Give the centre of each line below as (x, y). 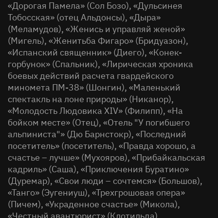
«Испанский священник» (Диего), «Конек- (95, 52)
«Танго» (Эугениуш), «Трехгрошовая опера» (96, 192)
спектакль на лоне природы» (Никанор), (91, 99)
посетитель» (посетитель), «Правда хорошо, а (102, 145)
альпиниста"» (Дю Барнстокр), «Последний (97, 134)
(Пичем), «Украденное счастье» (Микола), (94, 204)
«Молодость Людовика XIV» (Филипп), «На (95, 110)
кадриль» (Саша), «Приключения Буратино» (98, 169)
